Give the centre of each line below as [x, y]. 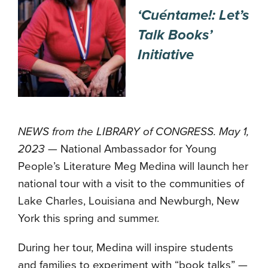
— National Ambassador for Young [131, 149]
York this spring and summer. [90, 219]
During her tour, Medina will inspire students [126, 248]
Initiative [166, 55]
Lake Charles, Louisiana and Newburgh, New [129, 201]
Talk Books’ [175, 35]
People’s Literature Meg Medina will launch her [133, 167]
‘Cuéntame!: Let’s [193, 15]
